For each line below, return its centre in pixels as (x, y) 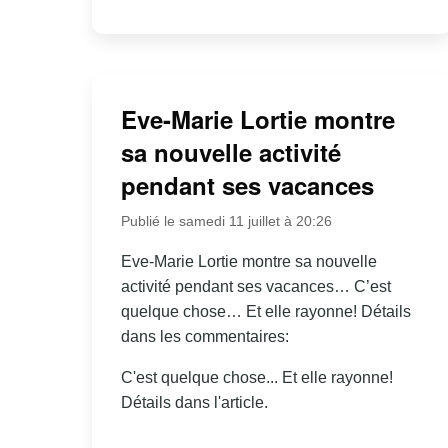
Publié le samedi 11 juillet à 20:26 (226, 220)
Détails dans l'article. (194, 402)
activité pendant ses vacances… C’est (255, 286)
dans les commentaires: (204, 336)
